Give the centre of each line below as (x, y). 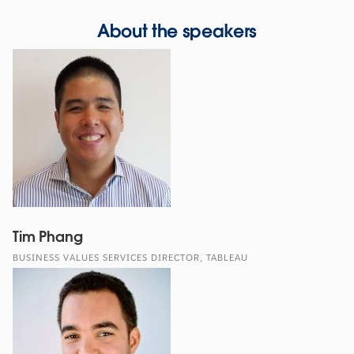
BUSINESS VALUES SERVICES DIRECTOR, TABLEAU (130, 258)
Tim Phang (48, 236)
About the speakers (177, 30)
